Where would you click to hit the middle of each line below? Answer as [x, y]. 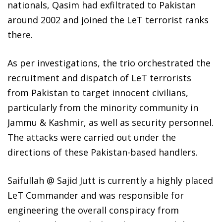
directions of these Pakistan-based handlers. [103, 152]
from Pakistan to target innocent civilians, [98, 92]
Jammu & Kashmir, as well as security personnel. [111, 122]
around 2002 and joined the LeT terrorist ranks [108, 20]
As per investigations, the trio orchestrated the [109, 63]
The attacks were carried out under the [92, 137]
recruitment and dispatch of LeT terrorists [99, 78]
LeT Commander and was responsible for [96, 195]
